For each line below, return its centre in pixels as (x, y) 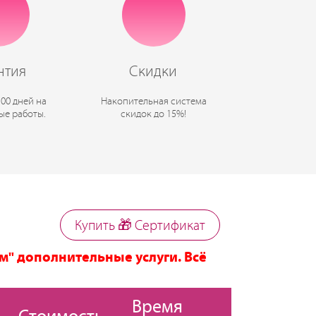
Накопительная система (153, 102)
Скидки (153, 72)
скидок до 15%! (154, 114)
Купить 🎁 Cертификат (140, 226)
